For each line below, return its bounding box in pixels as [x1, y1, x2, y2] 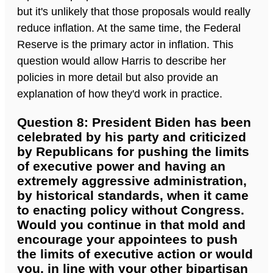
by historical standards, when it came [17, 188, 249, 203]
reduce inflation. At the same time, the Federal [17, 22, 241, 35]
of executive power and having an [17, 159, 225, 174]
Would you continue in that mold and [17, 218, 246, 232]
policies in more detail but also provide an [17, 71, 218, 84]
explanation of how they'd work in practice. [17, 88, 222, 101]
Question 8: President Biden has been [17, 115, 251, 130]
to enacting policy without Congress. [17, 203, 244, 218]
